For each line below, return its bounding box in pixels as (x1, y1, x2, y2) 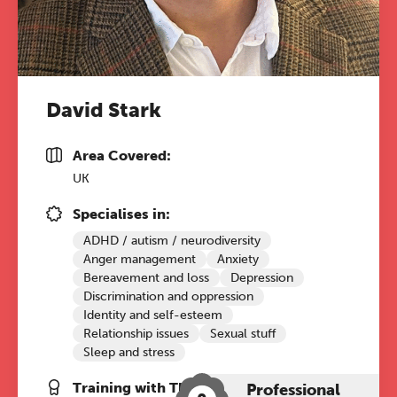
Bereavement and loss (83, 270, 209, 285)
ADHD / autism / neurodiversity (83, 233, 261, 248)
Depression (230, 270, 293, 285)
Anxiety (217, 252, 259, 267)
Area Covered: (73, 147, 171, 164)
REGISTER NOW (71, 28, 207, 51)
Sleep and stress (83, 345, 175, 360)
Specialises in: (73, 206, 170, 222)
